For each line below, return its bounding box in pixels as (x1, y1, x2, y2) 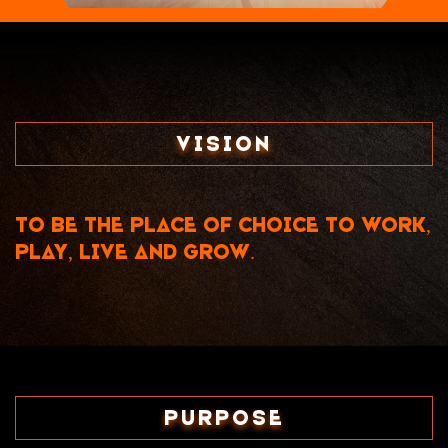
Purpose (163, 405, 285, 431)
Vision (176, 131, 272, 157)
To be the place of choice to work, (15, 212, 431, 238)
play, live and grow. (15, 239, 255, 265)
